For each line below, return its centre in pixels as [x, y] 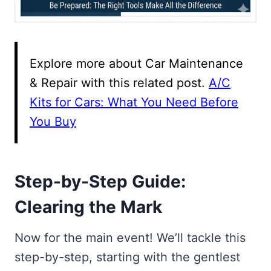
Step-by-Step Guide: [100, 182]
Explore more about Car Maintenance [136, 64]
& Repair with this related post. [119, 83]
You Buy [53, 122]
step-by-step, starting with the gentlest [127, 257]
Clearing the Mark [88, 207]
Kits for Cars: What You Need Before [134, 103]
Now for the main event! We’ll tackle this [130, 238]
